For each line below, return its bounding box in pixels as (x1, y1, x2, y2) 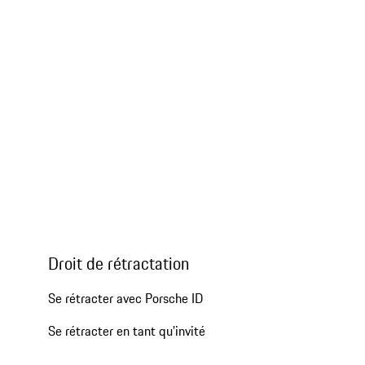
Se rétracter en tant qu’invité (47, 321, 205, 341)
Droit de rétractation (47, 251, 189, 277)
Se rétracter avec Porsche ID (47, 288, 203, 309)
